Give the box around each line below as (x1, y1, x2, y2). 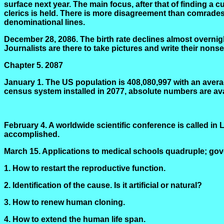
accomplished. (4, 130, 59, 138)
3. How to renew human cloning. (4, 198, 125, 206)
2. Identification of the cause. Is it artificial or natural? (4, 181, 202, 189)
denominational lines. (4, 18, 85, 26)
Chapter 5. (4, 61, 43, 69)
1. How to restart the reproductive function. (4, 164, 165, 172)
